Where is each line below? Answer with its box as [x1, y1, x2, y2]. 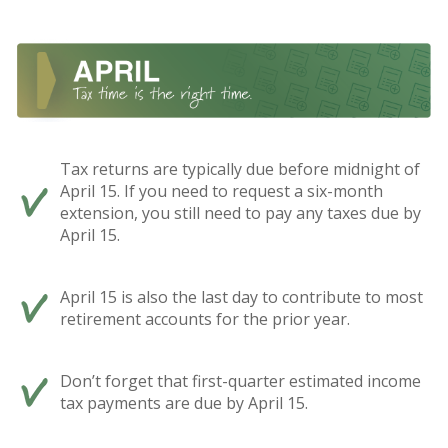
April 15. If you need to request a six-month [60, 180, 383, 203]
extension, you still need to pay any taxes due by [60, 202, 421, 225]
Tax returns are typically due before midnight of [60, 158, 420, 181]
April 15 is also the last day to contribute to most [60, 286, 423, 309]
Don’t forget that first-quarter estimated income [60, 370, 421, 393]
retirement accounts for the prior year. [60, 308, 350, 331]
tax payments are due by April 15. [60, 392, 308, 415]
